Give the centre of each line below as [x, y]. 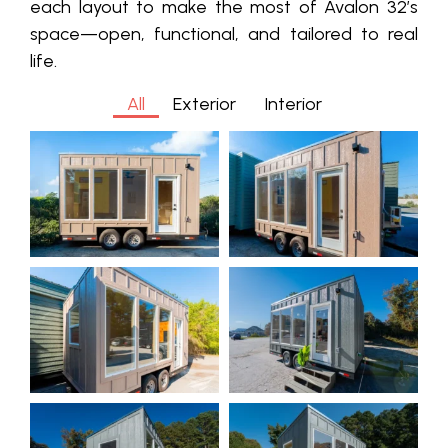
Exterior [204, 104]
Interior [292, 104]
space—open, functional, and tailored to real [224, 34]
